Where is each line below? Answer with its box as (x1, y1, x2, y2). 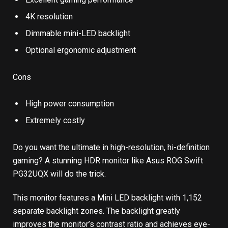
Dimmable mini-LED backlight (25, 28, 130, 39)
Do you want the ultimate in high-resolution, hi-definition (13, 142, 210, 152)
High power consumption (25, 99, 114, 109)
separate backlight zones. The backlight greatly (13, 206, 180, 216)
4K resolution (25, 12, 73, 22)
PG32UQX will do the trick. (13, 168, 106, 179)
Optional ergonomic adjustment (25, 45, 136, 55)
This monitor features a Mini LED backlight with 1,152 (13, 192, 202, 203)
